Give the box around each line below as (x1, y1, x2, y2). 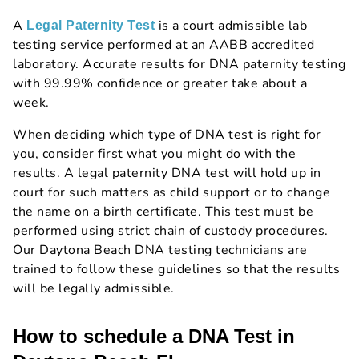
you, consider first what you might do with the (13, 145, 296, 163)
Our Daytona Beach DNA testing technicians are (13, 241, 308, 260)
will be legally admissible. (13, 280, 175, 298)
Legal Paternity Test (26, 18, 155, 33)
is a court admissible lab (155, 17, 307, 35)
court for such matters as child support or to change (13, 184, 330, 202)
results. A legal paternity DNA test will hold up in (13, 164, 321, 183)
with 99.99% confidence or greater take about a (13, 75, 307, 93)
